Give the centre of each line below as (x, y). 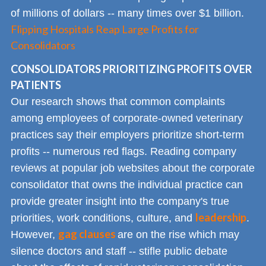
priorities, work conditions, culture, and (103, 218)
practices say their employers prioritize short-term (127, 135)
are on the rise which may (178, 235)
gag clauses (88, 234)
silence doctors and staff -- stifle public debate (119, 251)
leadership (221, 218)
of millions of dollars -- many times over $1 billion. (127, 13)
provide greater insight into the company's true (120, 202)
